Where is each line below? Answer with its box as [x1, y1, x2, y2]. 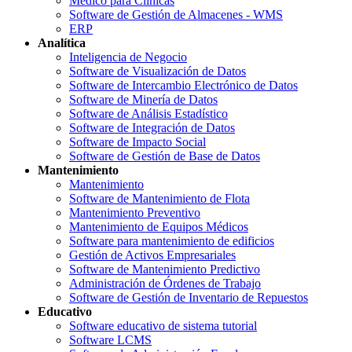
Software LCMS [69, 332, 152, 346]
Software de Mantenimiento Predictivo [69, 262, 260, 276]
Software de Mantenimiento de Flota [69, 191, 250, 205]
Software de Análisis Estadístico [69, 106, 228, 120]
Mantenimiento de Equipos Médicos [69, 219, 248, 233]
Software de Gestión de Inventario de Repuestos [69, 290, 308, 304]
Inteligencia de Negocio [69, 49, 187, 64]
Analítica [38, 35, 86, 49]
